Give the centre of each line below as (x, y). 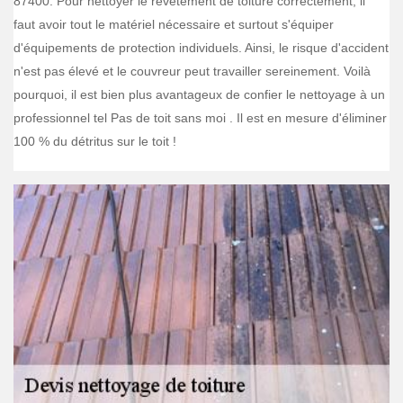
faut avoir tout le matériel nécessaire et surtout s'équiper (174, 24)
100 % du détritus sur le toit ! (95, 141)
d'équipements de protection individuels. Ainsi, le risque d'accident (201, 48)
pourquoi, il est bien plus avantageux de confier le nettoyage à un (199, 94)
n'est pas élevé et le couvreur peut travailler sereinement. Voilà (192, 71)
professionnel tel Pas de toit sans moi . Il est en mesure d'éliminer (200, 118)
